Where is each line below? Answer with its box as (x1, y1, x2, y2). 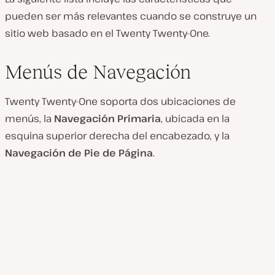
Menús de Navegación (5, 61, 191, 83)
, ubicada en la (161, 112, 230, 126)
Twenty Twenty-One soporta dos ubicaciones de (5, 95, 236, 109)
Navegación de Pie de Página (5, 146, 153, 160)
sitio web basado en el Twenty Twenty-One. (5, 26, 210, 41)
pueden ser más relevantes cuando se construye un (5, 9, 257, 23)
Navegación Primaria (54, 112, 161, 126)
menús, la (5, 112, 54, 126)
